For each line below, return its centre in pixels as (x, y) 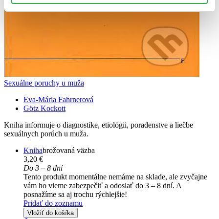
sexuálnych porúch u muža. (46, 134)
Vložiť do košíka (51, 213)
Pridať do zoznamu (53, 203)
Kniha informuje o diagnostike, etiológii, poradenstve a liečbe (99, 125)
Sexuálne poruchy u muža (44, 83)
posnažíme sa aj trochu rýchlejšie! (75, 195)
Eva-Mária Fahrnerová (58, 100)
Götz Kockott (44, 109)
